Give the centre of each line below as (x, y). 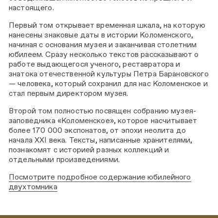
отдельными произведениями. (64, 159)
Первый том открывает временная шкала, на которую (107, 25)
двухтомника (33, 186)
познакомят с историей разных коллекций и (89, 149)
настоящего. (31, 8)
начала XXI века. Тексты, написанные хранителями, (101, 140)
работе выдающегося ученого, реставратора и (95, 64)
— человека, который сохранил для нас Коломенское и (108, 84)
